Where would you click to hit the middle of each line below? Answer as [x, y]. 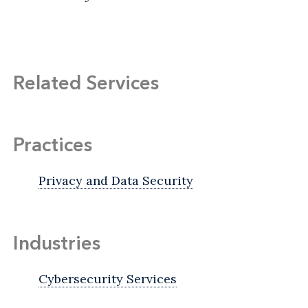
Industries [57, 242]
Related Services [86, 82]
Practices [53, 144]
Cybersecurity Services [108, 278]
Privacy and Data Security [116, 180]
